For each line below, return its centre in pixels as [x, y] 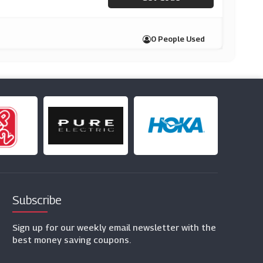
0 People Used [178, 39]
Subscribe [37, 200]
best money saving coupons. [71, 240]
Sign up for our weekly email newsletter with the [114, 227]
